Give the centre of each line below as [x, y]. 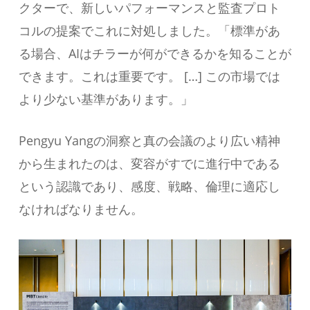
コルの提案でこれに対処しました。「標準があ [149, 30]
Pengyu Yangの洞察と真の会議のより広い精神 [149, 140]
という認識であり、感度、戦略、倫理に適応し [149, 186]
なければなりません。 [81, 209]
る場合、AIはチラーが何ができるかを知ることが [155, 53]
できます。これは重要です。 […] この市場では [149, 76]
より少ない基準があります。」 [106, 99]
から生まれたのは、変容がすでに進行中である [149, 163]
